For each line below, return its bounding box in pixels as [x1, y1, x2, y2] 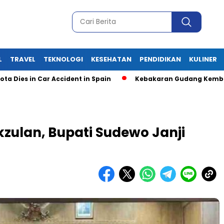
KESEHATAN [91, 54, 131, 64]
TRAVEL [10, 54, 35, 64]
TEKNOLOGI [43, 54, 83, 64]
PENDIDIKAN [139, 54, 181, 64]
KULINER [189, 54, 217, 64]
